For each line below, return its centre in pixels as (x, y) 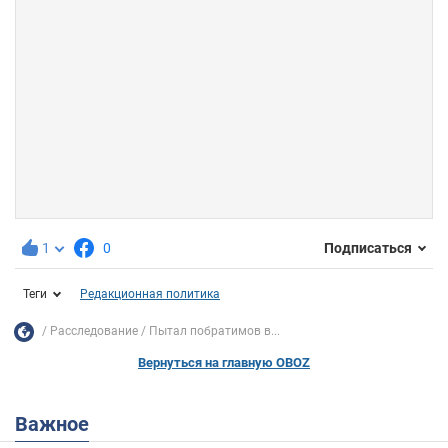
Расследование (94, 331)
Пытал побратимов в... (214, 331)
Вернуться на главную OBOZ (224, 362)
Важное (58, 423)
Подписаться (368, 248)
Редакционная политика (150, 293)
